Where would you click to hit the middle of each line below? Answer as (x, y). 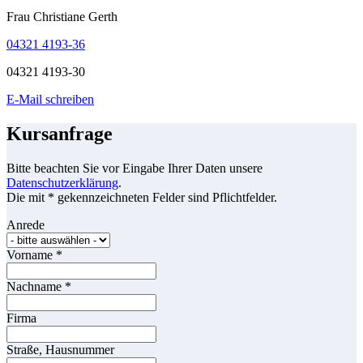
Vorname (31, 255)
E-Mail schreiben (50, 100)
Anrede (26, 225)
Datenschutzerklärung (62, 183)
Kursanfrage (60, 134)
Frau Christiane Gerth (62, 17)
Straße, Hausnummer (60, 350)
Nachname (36, 287)
